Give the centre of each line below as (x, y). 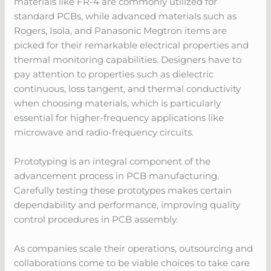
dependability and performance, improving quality (127, 204)
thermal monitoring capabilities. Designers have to (128, 59)
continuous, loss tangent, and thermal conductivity (128, 88)
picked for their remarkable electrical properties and (132, 45)
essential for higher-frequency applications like (119, 117)
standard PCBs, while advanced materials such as (126, 16)
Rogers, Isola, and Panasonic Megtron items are (121, 30)
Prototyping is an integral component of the (113, 161)
